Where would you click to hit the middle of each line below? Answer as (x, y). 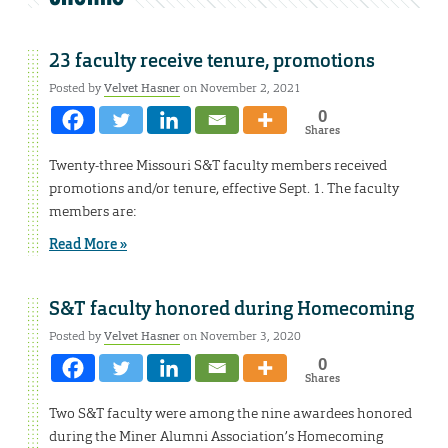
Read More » (88, 244)
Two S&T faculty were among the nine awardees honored (230, 413)
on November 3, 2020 (240, 336)
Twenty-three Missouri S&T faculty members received (218, 165)
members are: (92, 211)
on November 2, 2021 (240, 88)
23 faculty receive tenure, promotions (212, 61)
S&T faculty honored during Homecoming (231, 309)
